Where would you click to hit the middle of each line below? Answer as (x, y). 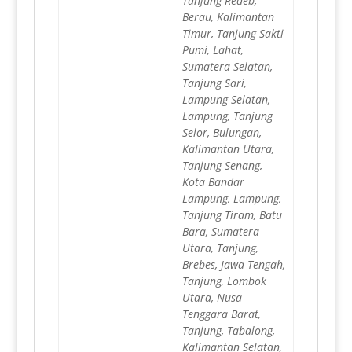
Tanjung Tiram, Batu (232, 215)
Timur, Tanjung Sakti (233, 34)
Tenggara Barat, (221, 314)
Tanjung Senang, (222, 166)
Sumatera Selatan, (227, 67)
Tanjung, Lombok (224, 281)
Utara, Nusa (212, 298)
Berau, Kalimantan (228, 17)
